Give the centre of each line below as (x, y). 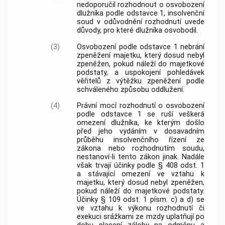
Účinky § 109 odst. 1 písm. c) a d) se (141, 200)
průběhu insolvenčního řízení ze (141, 140)
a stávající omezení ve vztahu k (141, 174)
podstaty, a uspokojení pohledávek (141, 72)
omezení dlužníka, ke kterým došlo (141, 123)
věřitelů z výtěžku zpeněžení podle (141, 81)
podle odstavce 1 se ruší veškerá (141, 115)
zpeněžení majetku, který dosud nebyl (141, 55)
